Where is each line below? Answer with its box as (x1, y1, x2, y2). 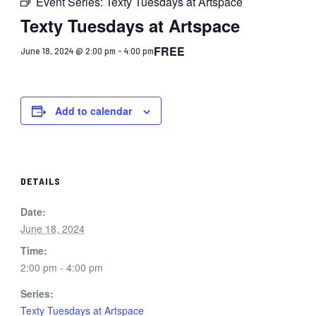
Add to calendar (54, 103, 132, 118)
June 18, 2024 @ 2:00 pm (20, 45, 116, 57)
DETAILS (20, 174, 61, 187)
